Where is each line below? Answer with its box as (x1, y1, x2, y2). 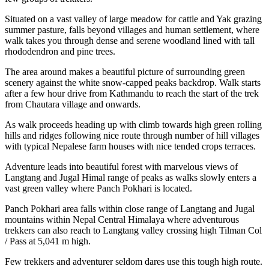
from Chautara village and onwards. (5, 98, 141, 109)
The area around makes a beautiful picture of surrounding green (5, 66, 245, 77)
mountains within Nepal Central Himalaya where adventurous (5, 214, 239, 225)
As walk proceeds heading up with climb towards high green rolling (5, 119, 262, 130)
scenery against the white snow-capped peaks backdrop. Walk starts (5, 77, 261, 88)
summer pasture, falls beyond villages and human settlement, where (5, 24, 259, 35)
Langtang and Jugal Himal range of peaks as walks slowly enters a (5, 172, 256, 183)
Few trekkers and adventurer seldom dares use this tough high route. (5, 256, 262, 267)
